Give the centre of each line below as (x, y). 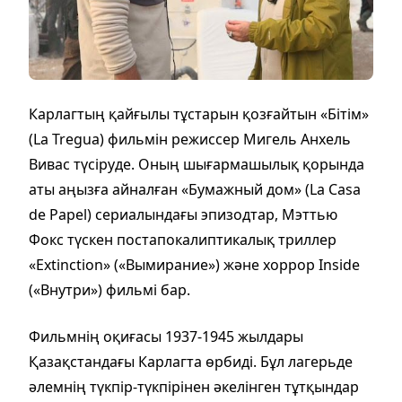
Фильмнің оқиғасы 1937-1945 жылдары (166, 337)
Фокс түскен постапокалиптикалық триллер (183, 240)
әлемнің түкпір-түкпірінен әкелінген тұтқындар (194, 387)
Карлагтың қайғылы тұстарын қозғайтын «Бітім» (199, 114)
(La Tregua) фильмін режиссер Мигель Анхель (190, 140)
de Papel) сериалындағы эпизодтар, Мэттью (183, 215)
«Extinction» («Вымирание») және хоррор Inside (194, 265)
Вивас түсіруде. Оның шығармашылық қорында (197, 165)
